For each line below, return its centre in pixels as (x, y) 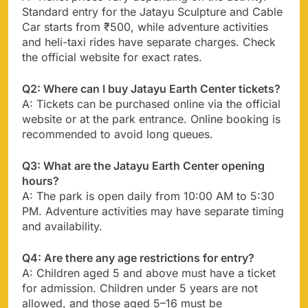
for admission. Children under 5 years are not (140, 288)
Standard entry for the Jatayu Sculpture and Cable (152, 11)
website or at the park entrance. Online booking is (151, 119)
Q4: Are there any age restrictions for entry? (138, 257)
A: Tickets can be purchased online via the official (151, 103)
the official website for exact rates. (112, 57)
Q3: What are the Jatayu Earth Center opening (143, 165)
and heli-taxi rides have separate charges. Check (149, 42)
